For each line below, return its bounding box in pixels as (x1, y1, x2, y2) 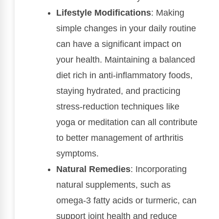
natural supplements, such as (56, 179, 171, 190)
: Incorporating (131, 164, 187, 174)
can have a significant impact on (56, 39, 181, 49)
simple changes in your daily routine (56, 23, 196, 33)
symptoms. (56, 148, 99, 158)
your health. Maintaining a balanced (56, 54, 195, 65)
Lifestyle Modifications (56, 7, 151, 18)
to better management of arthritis (56, 132, 183, 143)
